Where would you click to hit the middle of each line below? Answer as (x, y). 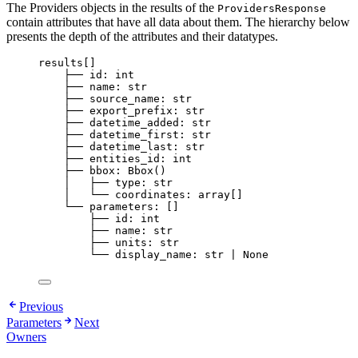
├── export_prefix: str (134, 111)
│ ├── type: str (118, 183)
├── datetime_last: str (134, 147)
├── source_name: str (128, 99)
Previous (41, 307)
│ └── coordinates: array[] (153, 195)
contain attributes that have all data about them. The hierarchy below (178, 22)
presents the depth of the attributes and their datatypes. (142, 37)
